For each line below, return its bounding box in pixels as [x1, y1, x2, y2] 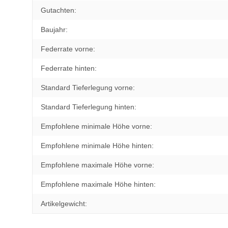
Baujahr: [41, 25, 68, 34]
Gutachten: [41, 6, 76, 14]
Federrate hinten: [41, 64, 97, 72]
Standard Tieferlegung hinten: [41, 102, 136, 111]
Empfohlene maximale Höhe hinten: [41, 180, 156, 188]
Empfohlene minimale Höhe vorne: [41, 122, 152, 130]
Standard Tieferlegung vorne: [41, 83, 135, 92]
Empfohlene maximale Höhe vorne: [41, 160, 154, 169]
